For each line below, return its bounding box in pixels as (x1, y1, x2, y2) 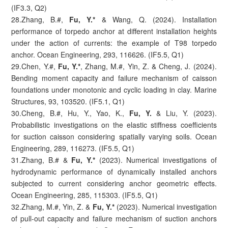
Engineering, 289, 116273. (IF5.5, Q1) (11, 142, 135, 153)
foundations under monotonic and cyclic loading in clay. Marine (11, 84, 217, 95)
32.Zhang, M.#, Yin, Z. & (11, 201, 93, 212)
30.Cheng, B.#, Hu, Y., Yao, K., (11, 107, 129, 118)
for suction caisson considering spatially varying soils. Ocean (11, 131, 217, 141)
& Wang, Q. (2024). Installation (95, 14, 217, 24)
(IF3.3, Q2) (11, 2, 47, 13)
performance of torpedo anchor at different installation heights (11, 25, 217, 36)
